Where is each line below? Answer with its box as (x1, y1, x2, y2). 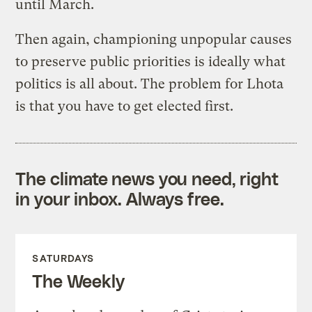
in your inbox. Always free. (15, 187, 224, 209)
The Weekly (32, 270, 125, 291)
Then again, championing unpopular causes (15, 31, 292, 47)
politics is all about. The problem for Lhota (15, 75, 284, 92)
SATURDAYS (32, 251, 95, 264)
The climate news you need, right (15, 167, 279, 189)
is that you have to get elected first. (15, 97, 234, 114)
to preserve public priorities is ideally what (15, 53, 286, 70)
